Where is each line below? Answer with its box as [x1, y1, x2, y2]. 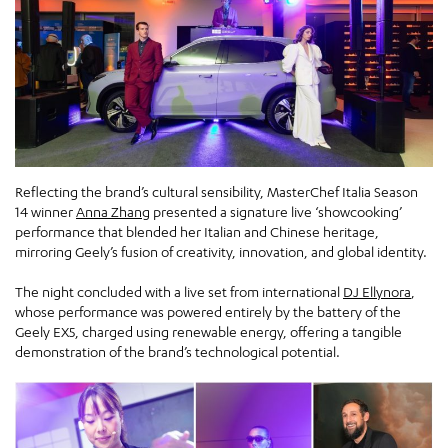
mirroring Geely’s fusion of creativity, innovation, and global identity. [15, 243, 427, 261]
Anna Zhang [76, 203, 150, 221]
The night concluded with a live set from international [15, 283, 343, 301]
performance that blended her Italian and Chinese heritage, [15, 223, 379, 241]
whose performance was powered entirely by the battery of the [15, 303, 401, 321]
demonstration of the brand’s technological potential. [15, 343, 340, 361]
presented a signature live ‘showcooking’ [150, 203, 402, 221]
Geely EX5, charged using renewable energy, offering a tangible [15, 323, 402, 341]
